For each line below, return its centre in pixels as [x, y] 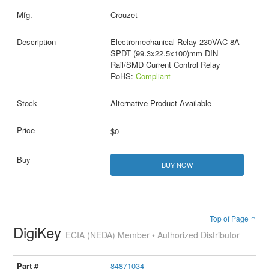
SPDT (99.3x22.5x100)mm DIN [164, 53]
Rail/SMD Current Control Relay [165, 65]
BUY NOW [177, 165]
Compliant [153, 76]
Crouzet [124, 15]
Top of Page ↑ [232, 219]
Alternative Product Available [161, 103]
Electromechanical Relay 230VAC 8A [175, 42]
